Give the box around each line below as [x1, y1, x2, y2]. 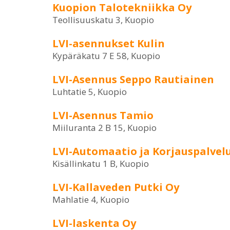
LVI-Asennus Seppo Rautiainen [52, 72, 214, 86]
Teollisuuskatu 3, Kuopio [52, 14, 154, 26]
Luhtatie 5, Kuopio [52, 86, 127, 98]
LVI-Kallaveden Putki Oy [52, 180, 179, 194]
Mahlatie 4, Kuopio [52, 194, 129, 205]
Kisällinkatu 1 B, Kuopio [52, 158, 149, 169]
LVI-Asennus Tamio [52, 108, 154, 122]
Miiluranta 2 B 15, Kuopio [52, 122, 157, 133]
